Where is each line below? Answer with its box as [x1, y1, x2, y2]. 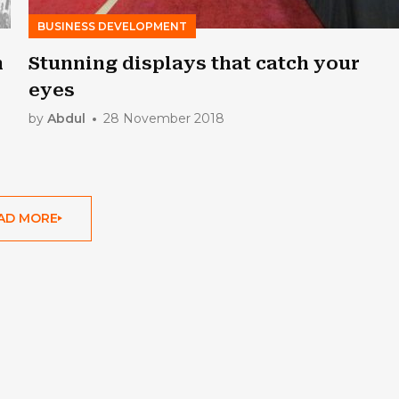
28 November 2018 [103, 110, 225, 126]
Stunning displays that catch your [28, 52, 361, 74]
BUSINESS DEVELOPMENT [37, 19, 188, 33]
